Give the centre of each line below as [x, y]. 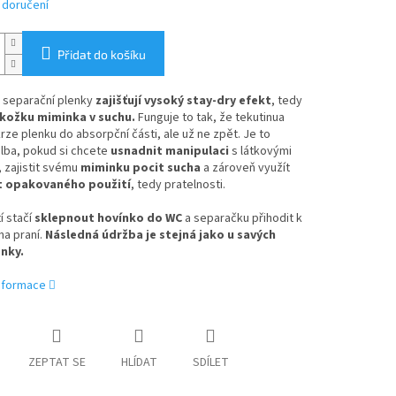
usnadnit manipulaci [169, 152]
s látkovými [260, 152]
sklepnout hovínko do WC [108, 219]
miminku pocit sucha [140, 168]
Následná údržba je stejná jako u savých [160, 236]
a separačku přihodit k [242, 219]
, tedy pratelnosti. [178, 185]
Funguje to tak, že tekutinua [211, 118]
